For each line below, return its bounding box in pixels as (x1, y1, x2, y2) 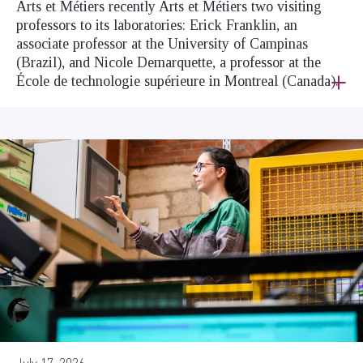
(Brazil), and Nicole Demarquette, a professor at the (16, 54, 321, 71)
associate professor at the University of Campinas (16, 36, 308, 53)
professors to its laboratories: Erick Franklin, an (16, 17, 297, 34)
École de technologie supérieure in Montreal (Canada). (16, 73, 339, 90)
